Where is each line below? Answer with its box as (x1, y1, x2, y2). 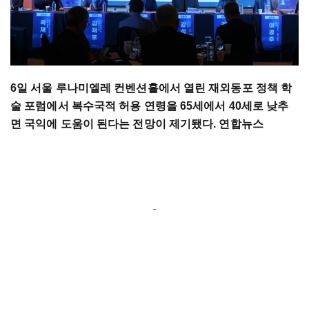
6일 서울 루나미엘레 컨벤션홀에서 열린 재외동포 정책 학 (10, 82, 292, 94)
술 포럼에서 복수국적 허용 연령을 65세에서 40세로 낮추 (10, 100, 289, 112)
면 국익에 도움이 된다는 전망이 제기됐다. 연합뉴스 (10, 118, 266, 130)
